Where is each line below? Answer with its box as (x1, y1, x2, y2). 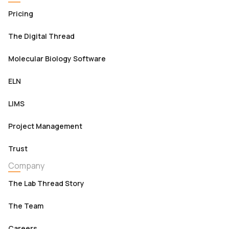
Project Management (8, 121, 82, 131)
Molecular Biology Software (8, 54, 106, 63)
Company (8, 160, 44, 171)
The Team (8, 201, 43, 211)
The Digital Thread (8, 31, 75, 41)
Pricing (8, 9, 33, 18)
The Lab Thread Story (8, 178, 84, 188)
